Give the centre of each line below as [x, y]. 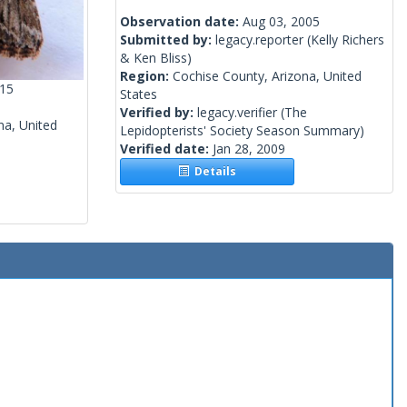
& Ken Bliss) [156, 58]
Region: [146, 76]
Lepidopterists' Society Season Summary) [242, 131]
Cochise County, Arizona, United [267, 76]
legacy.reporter [259, 40]
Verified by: [159, 113]
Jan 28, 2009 [249, 149]
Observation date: [181, 22]
